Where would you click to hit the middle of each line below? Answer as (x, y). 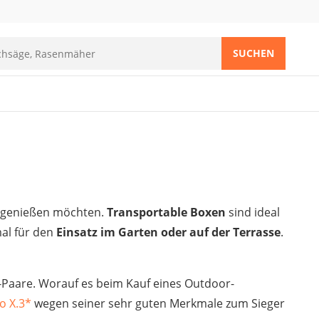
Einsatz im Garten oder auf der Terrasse (168, 232)
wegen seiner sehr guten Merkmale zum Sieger (159, 303)
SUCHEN (253, 53)
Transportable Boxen (166, 212)
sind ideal (253, 212)
